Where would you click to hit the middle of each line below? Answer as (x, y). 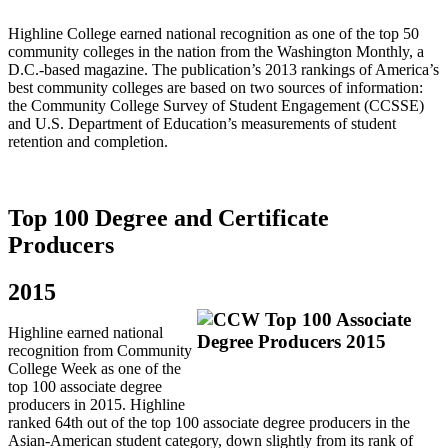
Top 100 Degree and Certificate (168, 217)
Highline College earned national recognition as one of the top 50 (213, 33)
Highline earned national (85, 333)
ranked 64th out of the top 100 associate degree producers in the (209, 423)
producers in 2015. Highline (96, 405)
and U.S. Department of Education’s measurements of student (202, 123)
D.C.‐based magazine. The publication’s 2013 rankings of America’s (223, 69)
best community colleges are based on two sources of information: (215, 87)
